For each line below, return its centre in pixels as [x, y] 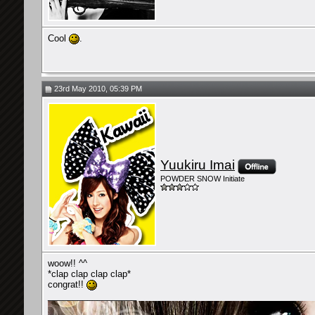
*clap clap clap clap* [89, 274]
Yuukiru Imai [198, 165]
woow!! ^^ [67, 263]
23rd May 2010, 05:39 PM [97, 89]
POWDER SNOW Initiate [202, 179]
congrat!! [67, 284]
